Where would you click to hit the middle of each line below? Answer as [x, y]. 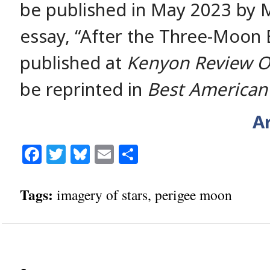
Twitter [98, 154]
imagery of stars [102, 195]
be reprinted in [83, 89]
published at [73, 63]
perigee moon [193, 195]
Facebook [86, 154]
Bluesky [125, 154]
